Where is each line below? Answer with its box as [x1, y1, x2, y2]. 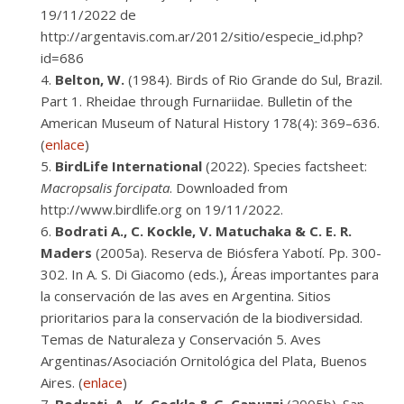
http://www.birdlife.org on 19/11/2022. [41, 200, 283, 218]
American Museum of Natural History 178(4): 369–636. [41, 114, 380, 132]
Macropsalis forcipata [41, 179, 170, 197]
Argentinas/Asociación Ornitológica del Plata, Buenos [41, 352, 367, 370]
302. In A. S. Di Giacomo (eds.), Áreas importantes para [41, 265, 379, 283]
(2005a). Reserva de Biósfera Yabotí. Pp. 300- [92, 243, 381, 262]
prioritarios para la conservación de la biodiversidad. [41, 308, 363, 326]
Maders [41, 243, 92, 262]
